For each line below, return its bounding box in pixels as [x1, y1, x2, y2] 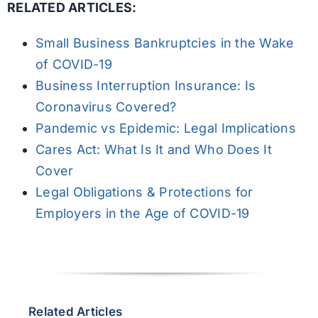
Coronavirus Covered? [35, 99, 177, 114]
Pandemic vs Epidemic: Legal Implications [35, 120, 296, 136]
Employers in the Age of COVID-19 [35, 205, 250, 221]
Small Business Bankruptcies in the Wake [35, 35, 295, 50]
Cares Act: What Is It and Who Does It [35, 141, 272, 157]
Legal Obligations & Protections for [35, 184, 253, 199]
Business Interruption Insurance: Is [35, 77, 256, 93]
